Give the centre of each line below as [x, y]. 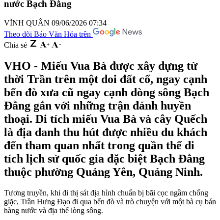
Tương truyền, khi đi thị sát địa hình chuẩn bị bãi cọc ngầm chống [106, 192]
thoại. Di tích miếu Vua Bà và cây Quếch [106, 119]
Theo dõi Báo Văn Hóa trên [48, 34]
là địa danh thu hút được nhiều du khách [106, 132]
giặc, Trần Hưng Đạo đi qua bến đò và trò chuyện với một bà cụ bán [110, 201]
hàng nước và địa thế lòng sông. [54, 210]
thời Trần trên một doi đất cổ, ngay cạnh [106, 79]
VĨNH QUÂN [28, 23]
